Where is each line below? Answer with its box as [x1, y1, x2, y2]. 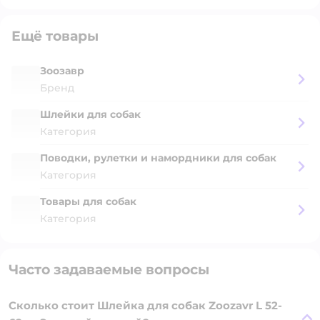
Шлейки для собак [40, 108, 141, 121]
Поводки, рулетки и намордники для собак [40, 151, 276, 164]
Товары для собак [40, 195, 136, 208]
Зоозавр [40, 64, 84, 77]
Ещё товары [11, 28, 99, 44]
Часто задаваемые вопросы [9, 261, 209, 278]
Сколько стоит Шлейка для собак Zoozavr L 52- [9, 299, 282, 312]
